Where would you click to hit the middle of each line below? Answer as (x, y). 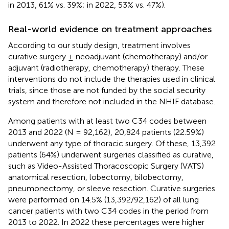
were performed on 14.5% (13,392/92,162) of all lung (104, 199)
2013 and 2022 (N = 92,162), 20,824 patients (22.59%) (106, 132)
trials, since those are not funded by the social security (107, 90)
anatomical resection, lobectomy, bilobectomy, (96, 177)
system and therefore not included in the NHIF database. (112, 101)
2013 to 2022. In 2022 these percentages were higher (106, 222)
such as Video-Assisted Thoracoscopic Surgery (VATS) (106, 166)
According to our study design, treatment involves (99, 45)
